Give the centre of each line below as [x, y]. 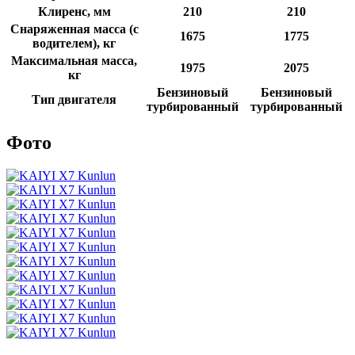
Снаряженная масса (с [74, 29]
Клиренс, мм [74, 11]
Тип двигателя [74, 99]
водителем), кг [74, 43]
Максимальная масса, [74, 60]
